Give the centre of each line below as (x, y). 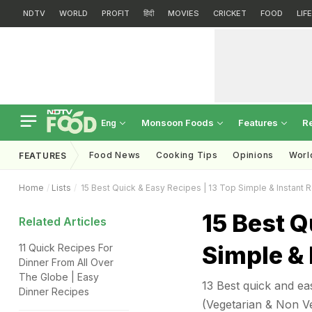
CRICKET (230, 13)
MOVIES (184, 13)
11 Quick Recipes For (66, 248)
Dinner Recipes (54, 291)
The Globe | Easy (59, 277)
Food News (115, 155)
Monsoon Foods (179, 123)
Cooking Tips (187, 155)
